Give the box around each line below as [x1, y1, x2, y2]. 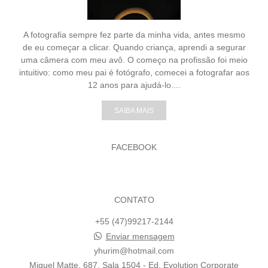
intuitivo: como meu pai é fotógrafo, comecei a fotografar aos [19, 68, 249, 77]
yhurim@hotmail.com [94, 246, 174, 255]
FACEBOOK [111, 142, 157, 152]
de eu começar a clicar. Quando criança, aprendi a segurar [22, 42, 246, 52]
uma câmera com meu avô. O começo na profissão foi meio [20, 55, 248, 65]
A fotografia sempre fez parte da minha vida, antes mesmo [23, 30, 245, 39]
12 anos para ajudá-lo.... [87, 80, 181, 90]
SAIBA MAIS [114, 106, 154, 114]
